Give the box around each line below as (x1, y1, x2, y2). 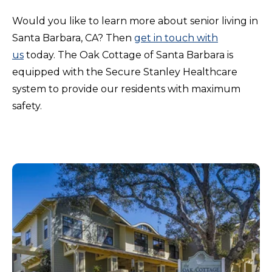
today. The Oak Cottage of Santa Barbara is (26, 49, 233, 61)
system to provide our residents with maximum (12, 83, 240, 95)
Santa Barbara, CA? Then (12, 32, 132, 44)
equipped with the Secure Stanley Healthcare (12, 66, 237, 78)
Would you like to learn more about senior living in (12, 15, 258, 27)
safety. (12, 100, 42, 112)
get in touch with (134, 32, 218, 44)
